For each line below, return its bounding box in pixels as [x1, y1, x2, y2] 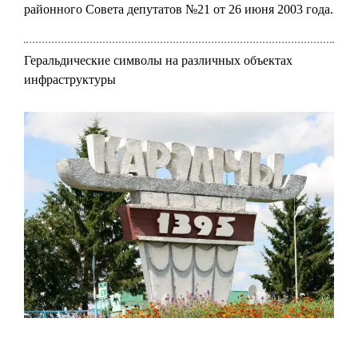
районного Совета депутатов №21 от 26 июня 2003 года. [24, 2, 333, 16]
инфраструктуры [24, 72, 116, 86]
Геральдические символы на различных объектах [24, 53, 292, 67]
